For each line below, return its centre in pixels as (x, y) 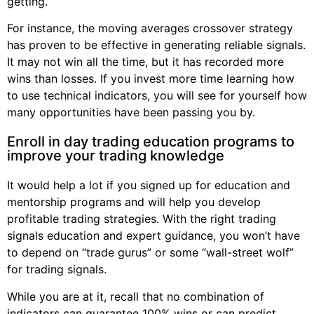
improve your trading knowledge (116, 156)
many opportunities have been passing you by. (131, 112)
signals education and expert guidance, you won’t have (153, 236)
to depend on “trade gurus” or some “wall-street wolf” (150, 253)
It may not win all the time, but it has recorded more (145, 62)
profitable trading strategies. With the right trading (142, 219)
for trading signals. (57, 269)
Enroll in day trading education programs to (151, 142)
